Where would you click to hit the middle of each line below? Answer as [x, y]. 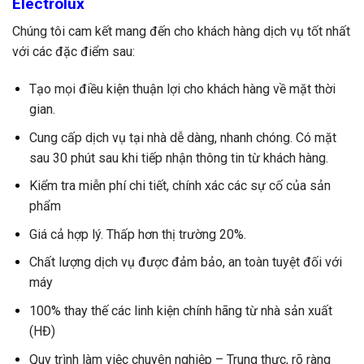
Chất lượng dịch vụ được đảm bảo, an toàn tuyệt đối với [185, 262]
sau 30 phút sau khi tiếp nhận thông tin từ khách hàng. [178, 158]
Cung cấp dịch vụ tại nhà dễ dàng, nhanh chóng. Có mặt [182, 137]
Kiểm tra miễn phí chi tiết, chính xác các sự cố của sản [180, 186]
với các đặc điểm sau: [74, 52]
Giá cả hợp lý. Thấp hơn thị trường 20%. [137, 234]
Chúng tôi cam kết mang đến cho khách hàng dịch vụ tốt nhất [181, 32]
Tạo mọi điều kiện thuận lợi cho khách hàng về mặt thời [182, 89]
